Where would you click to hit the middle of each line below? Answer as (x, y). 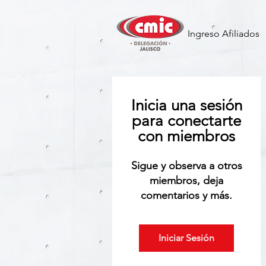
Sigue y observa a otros (186, 166)
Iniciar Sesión (186, 238)
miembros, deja (186, 180)
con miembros (186, 136)
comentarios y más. (186, 195)
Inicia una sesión (186, 105)
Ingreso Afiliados (224, 34)
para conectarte (186, 121)
